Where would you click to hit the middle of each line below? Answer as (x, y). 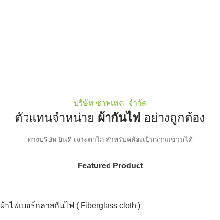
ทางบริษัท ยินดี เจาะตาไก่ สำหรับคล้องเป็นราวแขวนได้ (110, 140)
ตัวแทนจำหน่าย (55, 118)
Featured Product (110, 166)
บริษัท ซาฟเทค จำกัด (110, 103)
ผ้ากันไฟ (121, 118)
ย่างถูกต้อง (178, 118)
